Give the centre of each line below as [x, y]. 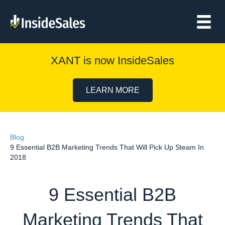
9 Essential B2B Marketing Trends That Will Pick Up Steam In [107, 147]
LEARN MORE [113, 90]
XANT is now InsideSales [113, 60]
